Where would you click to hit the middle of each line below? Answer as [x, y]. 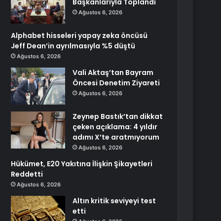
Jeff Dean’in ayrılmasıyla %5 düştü [73, 46]
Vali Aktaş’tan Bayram [113, 73]
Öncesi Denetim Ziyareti [116, 83]
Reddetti [27, 174]
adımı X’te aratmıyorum [116, 137]
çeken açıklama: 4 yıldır [115, 127]
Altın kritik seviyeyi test [114, 201]
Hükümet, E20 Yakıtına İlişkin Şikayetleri [82, 164]
